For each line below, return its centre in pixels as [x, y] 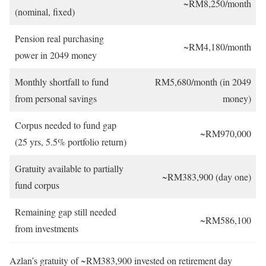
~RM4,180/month [217, 47]
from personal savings [56, 99]
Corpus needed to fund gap [66, 125]
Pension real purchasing [59, 39]
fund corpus [37, 185]
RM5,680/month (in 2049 [203, 82]
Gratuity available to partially [69, 169]
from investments [47, 229]
